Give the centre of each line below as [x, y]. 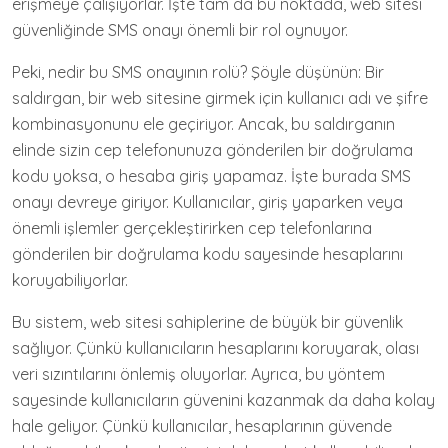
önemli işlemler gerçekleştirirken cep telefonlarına [192, 228]
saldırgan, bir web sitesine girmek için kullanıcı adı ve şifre [220, 98]
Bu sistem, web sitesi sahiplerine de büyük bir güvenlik [207, 322]
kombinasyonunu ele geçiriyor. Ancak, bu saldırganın [203, 124]
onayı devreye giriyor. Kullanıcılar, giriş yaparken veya [207, 202]
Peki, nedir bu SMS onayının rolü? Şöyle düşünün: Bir [198, 72]
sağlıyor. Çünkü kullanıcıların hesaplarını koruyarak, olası [215, 348]
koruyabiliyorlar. [70, 280]
